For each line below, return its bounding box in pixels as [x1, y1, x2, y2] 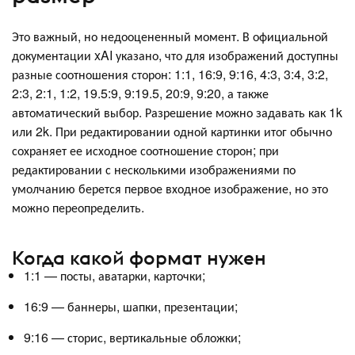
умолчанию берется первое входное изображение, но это [12, 178, 328, 197]
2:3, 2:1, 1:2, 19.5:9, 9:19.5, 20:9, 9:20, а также [12, 83, 269, 102]
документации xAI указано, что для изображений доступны [12, 45, 338, 64]
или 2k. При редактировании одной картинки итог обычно [12, 121, 332, 140]
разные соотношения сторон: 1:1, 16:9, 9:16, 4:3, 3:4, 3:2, [12, 64, 328, 83]
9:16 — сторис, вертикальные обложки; [24, 328, 241, 347]
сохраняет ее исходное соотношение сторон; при [12, 140, 279, 159]
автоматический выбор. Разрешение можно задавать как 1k [12, 102, 342, 121]
